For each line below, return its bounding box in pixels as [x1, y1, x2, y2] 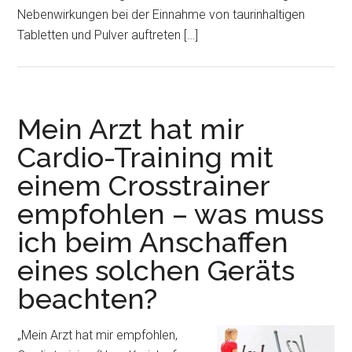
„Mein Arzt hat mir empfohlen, [17, 328, 178, 343]
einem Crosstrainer [17, 169, 270, 202]
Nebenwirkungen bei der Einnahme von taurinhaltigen [17, 7, 306, 22]
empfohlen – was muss [17, 197, 324, 230]
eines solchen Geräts [17, 254, 295, 287]
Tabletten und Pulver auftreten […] [17, 27, 199, 42]
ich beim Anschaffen [17, 225, 289, 258]
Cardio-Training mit [17, 141, 274, 174]
